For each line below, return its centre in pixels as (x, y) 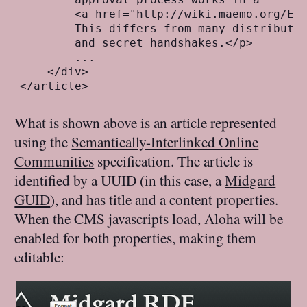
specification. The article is (174, 161)
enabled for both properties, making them (136, 238)
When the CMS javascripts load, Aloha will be (149, 219)
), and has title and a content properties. (164, 199)
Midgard (250, 180)
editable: (40, 257)
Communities (54, 161)
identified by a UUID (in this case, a (120, 180)
